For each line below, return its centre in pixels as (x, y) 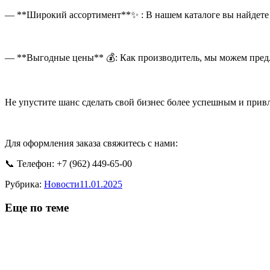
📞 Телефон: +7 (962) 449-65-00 (68, 163)
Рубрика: (24, 184)
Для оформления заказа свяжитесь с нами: (91, 143)
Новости (62, 184)
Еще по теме (37, 207)
